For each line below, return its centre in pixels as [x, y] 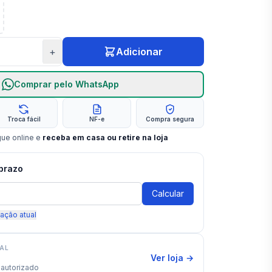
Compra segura [170, 119]
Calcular [168, 193]
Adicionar [139, 52]
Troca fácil [24, 119]
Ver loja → [172, 258]
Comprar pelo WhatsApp [66, 84]
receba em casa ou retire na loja [106, 138]
